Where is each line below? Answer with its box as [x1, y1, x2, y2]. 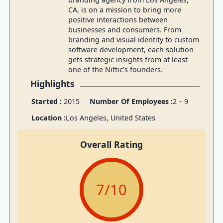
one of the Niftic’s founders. [68, 64, 163, 74]
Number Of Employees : [89, 97, 173, 107]
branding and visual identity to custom [68, 34, 199, 44]
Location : [31, 113, 66, 123]
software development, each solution [68, 44, 194, 54]
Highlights [30, 78, 75, 90]
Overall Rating [80, 138, 143, 150]
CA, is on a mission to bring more [68, 4, 181, 14]
